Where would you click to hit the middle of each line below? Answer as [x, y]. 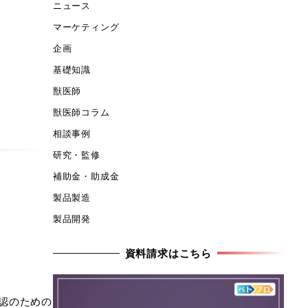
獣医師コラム [81, 112]
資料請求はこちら [168, 253]
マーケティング [86, 26]
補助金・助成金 [86, 176]
